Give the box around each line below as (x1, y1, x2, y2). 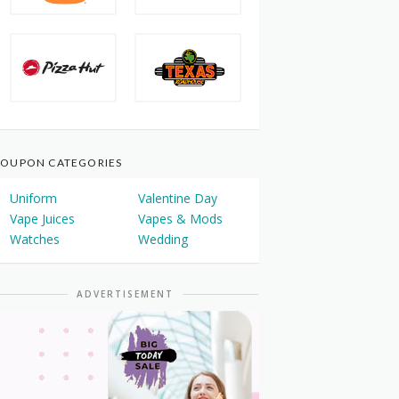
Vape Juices (10, 209, 76, 227)
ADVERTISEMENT (77, 287, 175, 300)
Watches (10, 230, 61, 248)
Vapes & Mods (138, 209, 223, 227)
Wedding (138, 230, 188, 248)
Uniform (10, 189, 58, 207)
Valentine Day (138, 189, 217, 207)
